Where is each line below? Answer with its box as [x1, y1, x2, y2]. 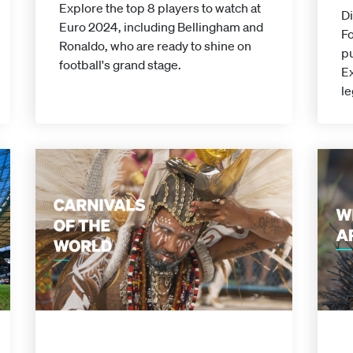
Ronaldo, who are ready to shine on [58, 37, 251, 54]
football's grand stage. [58, 56, 181, 72]
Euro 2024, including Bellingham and [58, 18, 263, 35]
